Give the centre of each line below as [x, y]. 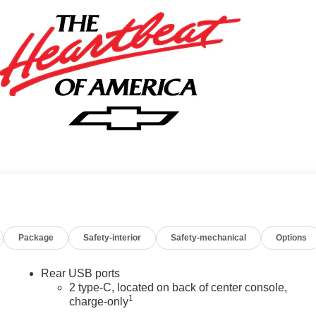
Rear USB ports [81, 274]
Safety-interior [113, 238]
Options [292, 238]
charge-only [99, 302]
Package [36, 238]
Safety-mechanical [209, 238]
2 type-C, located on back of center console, [178, 288]
